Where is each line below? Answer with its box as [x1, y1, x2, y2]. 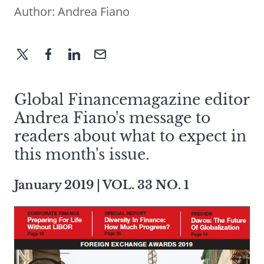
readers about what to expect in [14, 127, 246, 146]
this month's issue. [14, 146, 150, 164]
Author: [14, 4, 58, 20]
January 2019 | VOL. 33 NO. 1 [14, 178, 189, 193]
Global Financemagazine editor [14, 91, 249, 110]
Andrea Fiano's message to [14, 109, 210, 128]
